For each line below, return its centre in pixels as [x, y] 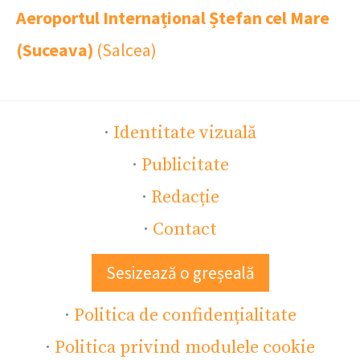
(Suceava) [55, 50]
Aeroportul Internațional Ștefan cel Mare [173, 18]
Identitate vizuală [185, 133]
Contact [185, 230]
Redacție [185, 198]
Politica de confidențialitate [185, 316]
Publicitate [185, 166]
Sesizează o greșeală [180, 273]
